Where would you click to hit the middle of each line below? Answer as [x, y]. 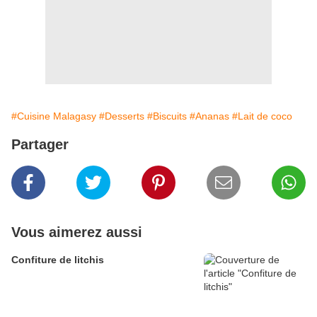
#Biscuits [167, 116]
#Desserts [122, 116]
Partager [40, 145]
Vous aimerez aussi [77, 232]
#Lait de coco [262, 116]
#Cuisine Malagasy [54, 116]
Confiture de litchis [58, 260]
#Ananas [209, 116]
